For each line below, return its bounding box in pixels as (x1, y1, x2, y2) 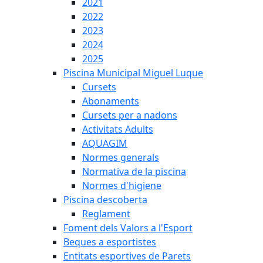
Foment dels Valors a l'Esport (63, 221, 193, 234)
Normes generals (82, 151, 159, 164)
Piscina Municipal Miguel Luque (63, 66, 203, 79)
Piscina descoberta (63, 193, 147, 206)
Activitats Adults (82, 123, 153, 136)
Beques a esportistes (63, 235, 156, 248)
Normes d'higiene (82, 179, 161, 192)
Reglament (82, 207, 130, 220)
